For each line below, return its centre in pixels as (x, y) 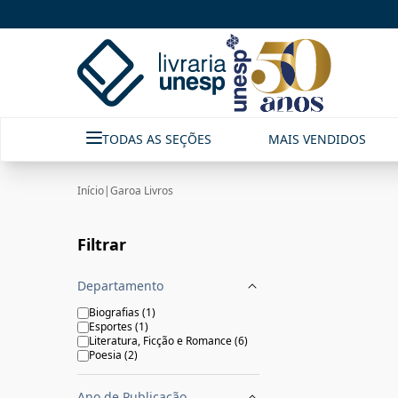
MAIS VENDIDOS (318, 139)
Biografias (114, 312)
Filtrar (102, 244)
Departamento (120, 286)
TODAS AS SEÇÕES (157, 139)
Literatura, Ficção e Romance (160, 341)
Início (91, 191)
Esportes (111, 326)
